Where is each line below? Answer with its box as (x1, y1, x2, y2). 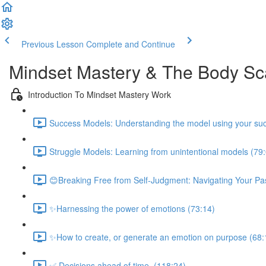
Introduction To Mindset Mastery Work (28, 88, 171, 100)
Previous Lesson (21, 38, 84, 50)
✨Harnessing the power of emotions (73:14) (49, 202, 215, 214)
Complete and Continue (86, 38, 175, 50)
